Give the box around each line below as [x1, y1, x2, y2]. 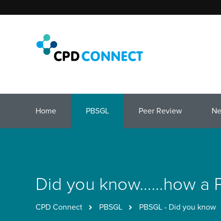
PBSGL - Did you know [139, 202, 216, 212]
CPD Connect [36, 202, 82, 212]
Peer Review [139, 106, 182, 116]
